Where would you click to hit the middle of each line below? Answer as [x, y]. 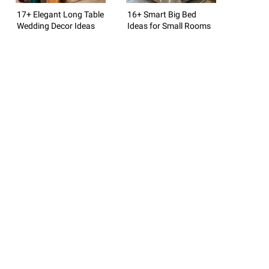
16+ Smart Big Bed [162, 14]
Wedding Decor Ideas [56, 26]
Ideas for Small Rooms [169, 26]
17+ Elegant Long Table [60, 14]
